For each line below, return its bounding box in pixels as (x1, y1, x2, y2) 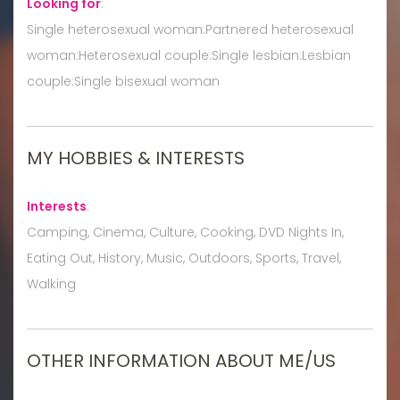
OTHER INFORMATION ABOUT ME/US (27, 347, 336, 373)
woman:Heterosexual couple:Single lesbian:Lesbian (27, 46, 351, 64)
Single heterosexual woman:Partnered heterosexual (27, 20, 354, 38)
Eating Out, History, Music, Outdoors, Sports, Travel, (27, 248, 341, 267)
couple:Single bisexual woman (27, 71, 220, 90)
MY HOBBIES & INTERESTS (27, 145, 245, 171)
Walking (27, 274, 76, 293)
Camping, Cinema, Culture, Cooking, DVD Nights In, (27, 222, 344, 241)
